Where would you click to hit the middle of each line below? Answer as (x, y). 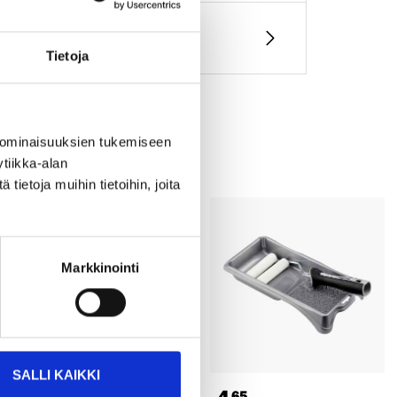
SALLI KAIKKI (56, 375)
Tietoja (67, 56)
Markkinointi (101, 268)
